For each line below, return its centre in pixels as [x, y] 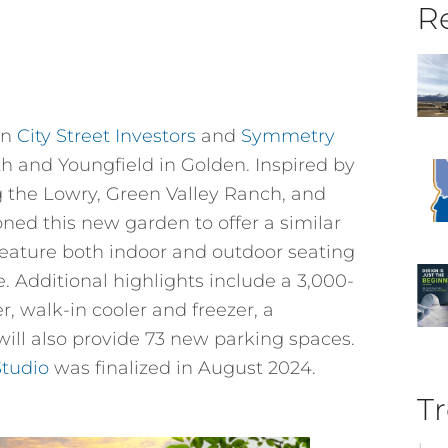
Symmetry [288, 136]
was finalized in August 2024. [182, 368]
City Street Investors [106, 136]
